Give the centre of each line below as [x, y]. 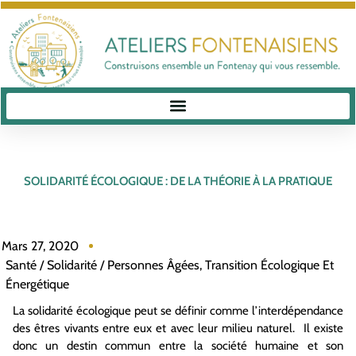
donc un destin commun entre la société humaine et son [178, 345]
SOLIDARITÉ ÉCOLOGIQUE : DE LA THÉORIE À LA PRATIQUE [178, 181]
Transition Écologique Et [269, 265]
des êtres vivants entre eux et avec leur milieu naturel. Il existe [178, 328]
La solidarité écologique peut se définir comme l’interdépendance [178, 310]
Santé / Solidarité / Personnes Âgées [103, 265]
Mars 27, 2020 [40, 246]
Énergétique [37, 284]
